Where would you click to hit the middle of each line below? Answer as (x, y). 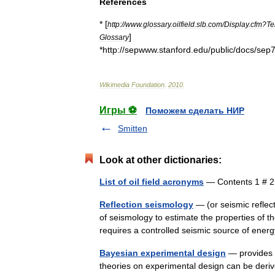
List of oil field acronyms (152, 182)
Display (236, 24)
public (222, 50)
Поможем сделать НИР (195, 110)
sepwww (141, 50)
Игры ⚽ (118, 110)
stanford (175, 50)
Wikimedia (114, 85)
